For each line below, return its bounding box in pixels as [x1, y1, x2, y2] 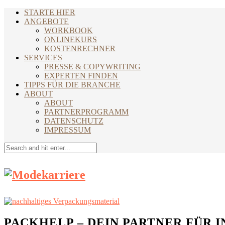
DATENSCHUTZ [44, 117, 103, 125]
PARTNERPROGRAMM [44, 107, 129, 116]
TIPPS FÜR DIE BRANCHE [24, 80, 121, 89]
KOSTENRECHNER [44, 44, 116, 53]
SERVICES [24, 53, 62, 62]
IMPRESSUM [44, 126, 91, 134]
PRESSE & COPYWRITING [44, 62, 141, 71]
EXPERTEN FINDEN [44, 71, 118, 80]
